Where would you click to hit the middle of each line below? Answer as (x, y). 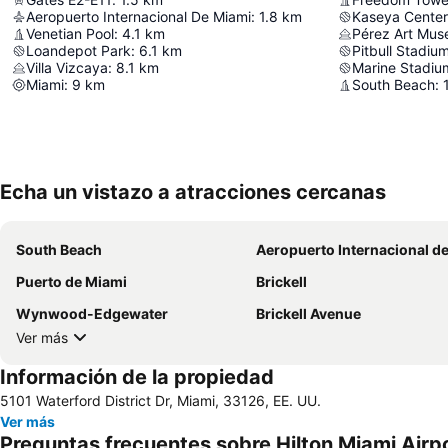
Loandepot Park (78, 51)
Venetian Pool (70, 34)
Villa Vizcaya (67, 68)
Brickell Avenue (308, 314)
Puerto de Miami (71, 282)
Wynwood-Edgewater (92, 314)
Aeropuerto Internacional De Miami (138, 17)
